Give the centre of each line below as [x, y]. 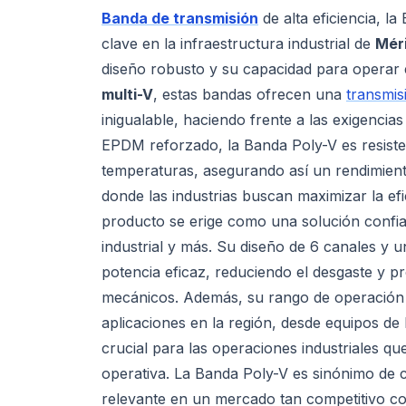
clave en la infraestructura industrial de [238, 43]
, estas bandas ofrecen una [250, 94]
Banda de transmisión [180, 18]
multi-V [127, 94]
